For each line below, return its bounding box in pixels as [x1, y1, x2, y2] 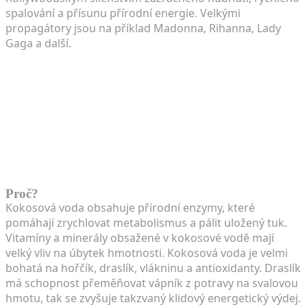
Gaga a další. [5, 35, 71, 51]
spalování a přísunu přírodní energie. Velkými [5, 5, 241, 21]
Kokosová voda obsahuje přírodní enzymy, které [5, 199, 255, 215]
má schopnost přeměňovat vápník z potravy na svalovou [5, 275, 298, 291]
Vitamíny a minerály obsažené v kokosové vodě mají [5, 230, 274, 245]
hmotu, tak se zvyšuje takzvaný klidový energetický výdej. [5, 290, 301, 306]
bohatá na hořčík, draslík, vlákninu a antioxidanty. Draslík [5, 260, 301, 275]
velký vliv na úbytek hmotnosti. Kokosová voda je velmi [5, 245, 288, 260]
